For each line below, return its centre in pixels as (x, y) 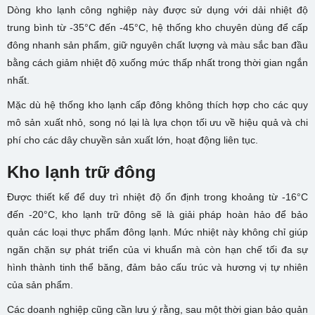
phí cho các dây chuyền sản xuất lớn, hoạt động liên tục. (133, 140)
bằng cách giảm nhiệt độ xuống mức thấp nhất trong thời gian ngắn (157, 63)
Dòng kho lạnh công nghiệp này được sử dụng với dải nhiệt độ (157, 10)
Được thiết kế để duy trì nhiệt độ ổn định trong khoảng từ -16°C (157, 197)
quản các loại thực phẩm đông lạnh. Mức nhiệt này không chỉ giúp (157, 232)
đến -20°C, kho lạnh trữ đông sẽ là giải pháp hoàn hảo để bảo (157, 215)
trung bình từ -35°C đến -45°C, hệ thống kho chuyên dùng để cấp (157, 28)
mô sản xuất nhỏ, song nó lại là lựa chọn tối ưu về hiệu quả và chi (157, 123)
